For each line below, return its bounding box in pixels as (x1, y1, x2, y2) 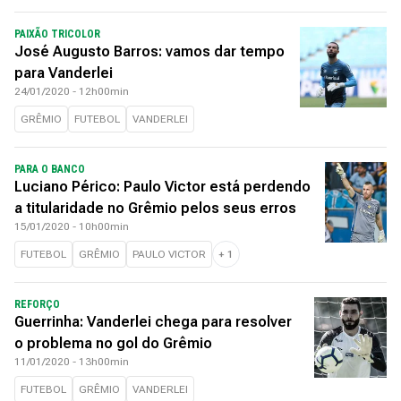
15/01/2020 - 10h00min (14, 220, 129, 233)
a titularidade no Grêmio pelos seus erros (14, 200, 296, 217)
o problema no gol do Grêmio (14, 335, 212, 352)
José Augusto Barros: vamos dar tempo (14, 43, 285, 60)
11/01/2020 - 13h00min (14, 355, 129, 368)
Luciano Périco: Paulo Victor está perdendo (14, 178, 311, 195)
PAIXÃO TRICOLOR (14, 28, 100, 40)
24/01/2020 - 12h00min (14, 85, 129, 98)
